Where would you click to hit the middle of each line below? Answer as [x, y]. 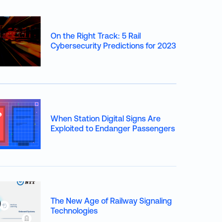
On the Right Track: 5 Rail [96, 36]
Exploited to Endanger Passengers [113, 128]
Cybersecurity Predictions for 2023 [113, 46]
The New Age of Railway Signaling [111, 201]
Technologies [74, 211]
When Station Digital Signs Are [106, 118]
